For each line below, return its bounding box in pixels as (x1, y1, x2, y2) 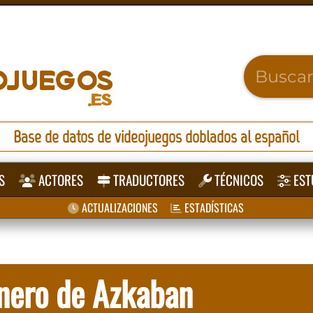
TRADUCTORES (110, 170, 185, 190)
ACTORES (36, 170, 84, 190)
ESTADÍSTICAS (181, 199, 244, 216)
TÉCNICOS (212, 170, 264, 190)
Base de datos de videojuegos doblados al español (13, 126, 300, 147)
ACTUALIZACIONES (78, 199, 158, 216)
